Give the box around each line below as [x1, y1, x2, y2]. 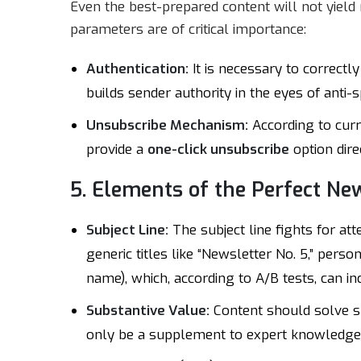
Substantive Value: [86, 301, 210, 320]
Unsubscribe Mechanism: [86, 116, 248, 135]
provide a [86, 140, 147, 159]
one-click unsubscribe [147, 140, 289, 159]
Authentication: [86, 60, 189, 78]
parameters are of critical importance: [70, 20, 306, 39]
